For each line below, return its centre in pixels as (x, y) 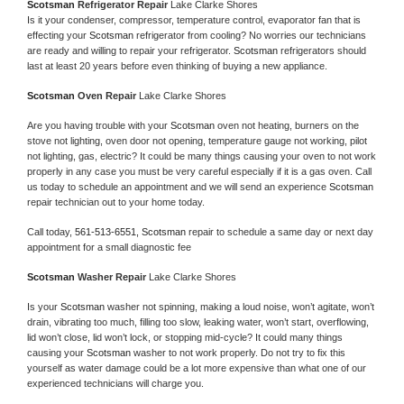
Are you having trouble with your (99, 125)
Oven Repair (108, 95)
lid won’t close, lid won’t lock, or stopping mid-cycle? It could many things (185, 337)
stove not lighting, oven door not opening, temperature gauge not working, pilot (197, 140)
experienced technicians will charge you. (115, 383)
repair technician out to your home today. (116, 202)
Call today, (51, 231)
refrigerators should (323, 50)
